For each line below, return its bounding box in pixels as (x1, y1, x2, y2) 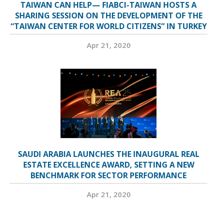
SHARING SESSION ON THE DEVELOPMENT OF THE (15, 10, 202, 21)
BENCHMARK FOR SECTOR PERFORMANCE (31, 170, 186, 181)
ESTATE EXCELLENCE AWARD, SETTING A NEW (23, 159, 194, 170)
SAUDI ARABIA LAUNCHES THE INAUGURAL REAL (17, 149, 200, 159)
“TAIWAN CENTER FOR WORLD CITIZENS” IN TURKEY (10, 21, 207, 31)
